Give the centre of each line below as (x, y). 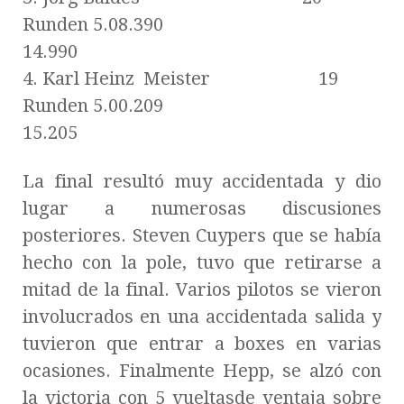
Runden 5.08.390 (183, 24)
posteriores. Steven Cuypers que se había (202, 235)
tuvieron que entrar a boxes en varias (202, 343)
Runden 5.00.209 (183, 105)
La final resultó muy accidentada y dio (202, 181)
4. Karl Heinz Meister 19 (180, 78)
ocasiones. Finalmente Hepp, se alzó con (202, 370)
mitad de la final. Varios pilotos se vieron (202, 289)
